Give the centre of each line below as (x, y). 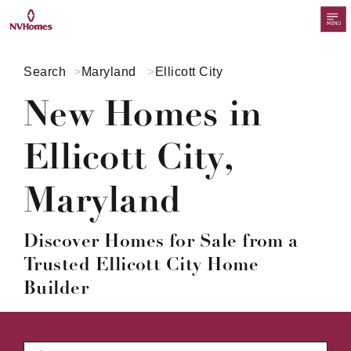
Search (45, 72)
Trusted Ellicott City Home (141, 264)
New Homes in (143, 114)
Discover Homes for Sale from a (161, 241)
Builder (56, 288)
